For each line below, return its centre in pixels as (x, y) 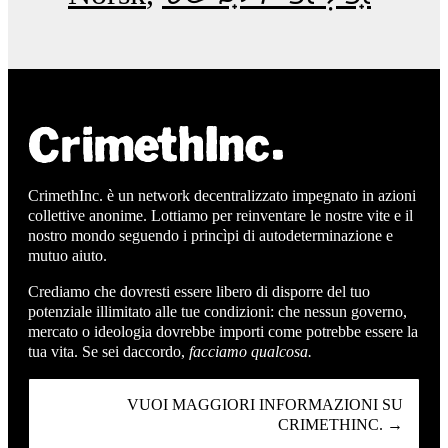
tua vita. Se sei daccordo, (108, 351)
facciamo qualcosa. (250, 351)
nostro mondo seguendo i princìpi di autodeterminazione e (210, 235)
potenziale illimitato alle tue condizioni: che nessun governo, (217, 311)
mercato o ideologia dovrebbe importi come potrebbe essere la (223, 331)
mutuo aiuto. (67, 255)
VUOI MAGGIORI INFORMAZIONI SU (265, 404)
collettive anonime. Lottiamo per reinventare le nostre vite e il (220, 215)
